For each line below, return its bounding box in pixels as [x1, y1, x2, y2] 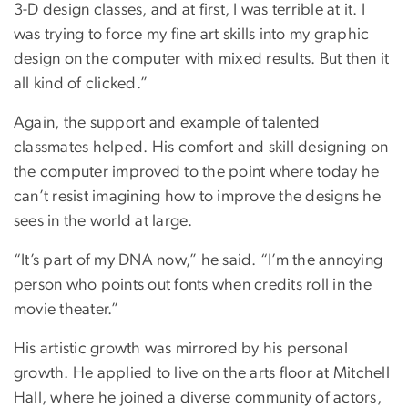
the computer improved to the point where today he [14, 164, 380, 181]
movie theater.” [14, 301, 123, 319]
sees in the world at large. [14, 213, 197, 230]
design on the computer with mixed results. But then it [14, 51, 390, 68]
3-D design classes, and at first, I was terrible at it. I [14, 2, 366, 19]
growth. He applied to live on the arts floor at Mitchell [14, 365, 390, 382]
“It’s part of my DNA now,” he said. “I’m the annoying [14, 252, 383, 270]
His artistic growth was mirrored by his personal [14, 341, 348, 358]
